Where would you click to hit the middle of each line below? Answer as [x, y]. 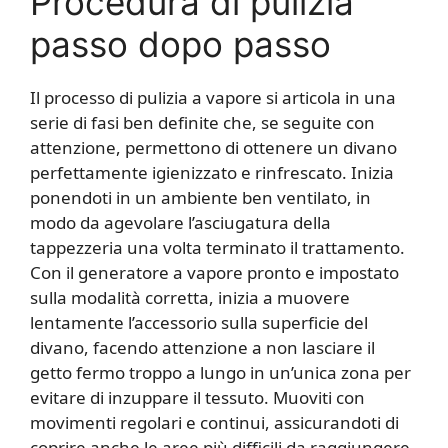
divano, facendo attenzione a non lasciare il [202, 347]
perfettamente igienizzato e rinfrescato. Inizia [212, 172]
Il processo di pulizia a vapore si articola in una [213, 97]
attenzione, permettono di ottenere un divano [213, 147]
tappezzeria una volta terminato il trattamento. [217, 247]
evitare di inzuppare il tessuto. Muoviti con [197, 397]
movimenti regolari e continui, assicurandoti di [214, 422]
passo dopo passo [180, 43]
